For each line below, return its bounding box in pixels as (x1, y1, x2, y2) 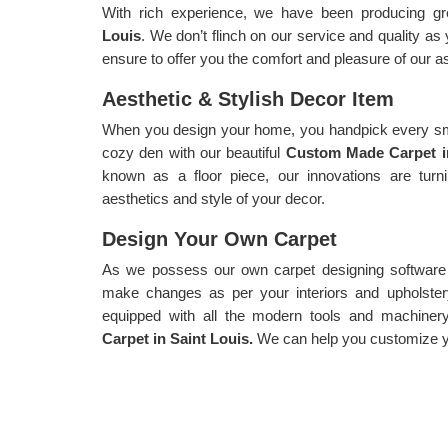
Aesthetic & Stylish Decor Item (102, 88, 394, 110)
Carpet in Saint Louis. (102, 330, 253, 347)
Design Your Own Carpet (102, 228, 337, 250)
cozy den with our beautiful (102, 144, 286, 161)
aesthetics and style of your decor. (102, 190, 325, 207)
